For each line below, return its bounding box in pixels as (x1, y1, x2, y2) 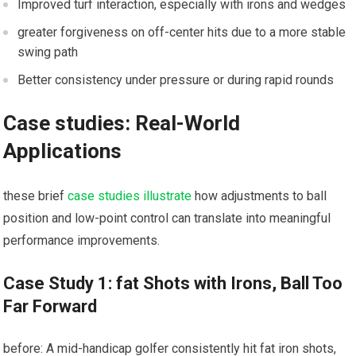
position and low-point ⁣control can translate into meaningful (3, 211, 331, 226)
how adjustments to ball (192, 188, 327, 204)
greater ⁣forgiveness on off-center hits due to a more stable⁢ (17, 25, 346, 41)
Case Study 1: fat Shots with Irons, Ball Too (3, 273, 343, 294)
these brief (3, 188, 68, 204)
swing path (17, 44, 79, 60)
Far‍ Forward (3, 296, 98, 317)
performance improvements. (3, 233, 161, 249)
